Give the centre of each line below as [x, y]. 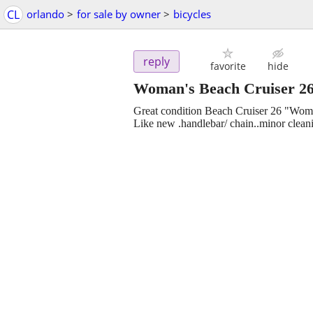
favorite [228, 66]
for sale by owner [119, 14]
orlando [45, 14]
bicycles [192, 14]
